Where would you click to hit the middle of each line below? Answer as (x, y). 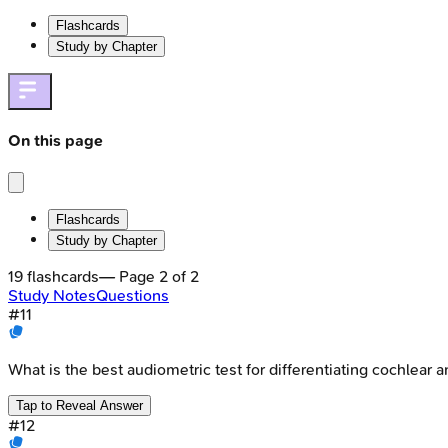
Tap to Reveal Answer (79, 405)
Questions (132, 295)
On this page (55, 141)
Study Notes (52, 295)
